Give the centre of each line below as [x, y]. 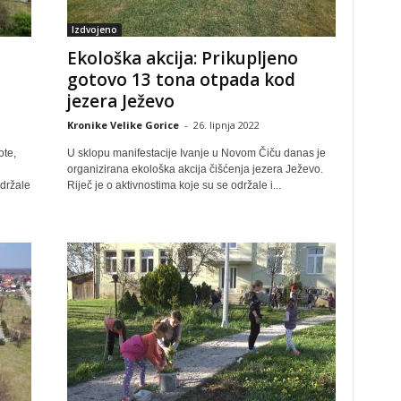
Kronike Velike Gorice [123, 125]
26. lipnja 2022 [226, 125]
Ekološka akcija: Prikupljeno [182, 58]
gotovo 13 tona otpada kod [181, 80]
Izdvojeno [94, 30]
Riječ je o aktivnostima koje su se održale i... [174, 185]
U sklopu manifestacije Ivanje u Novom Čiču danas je [196, 153]
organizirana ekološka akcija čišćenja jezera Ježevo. [195, 169]
